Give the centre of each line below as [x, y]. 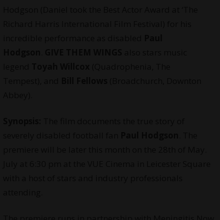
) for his [177, 24]
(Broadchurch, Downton [154, 81]
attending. [23, 192]
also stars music [154, 53]
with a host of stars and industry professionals [93, 178]
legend [17, 67]
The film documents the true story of [114, 121]
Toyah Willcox [60, 67]
